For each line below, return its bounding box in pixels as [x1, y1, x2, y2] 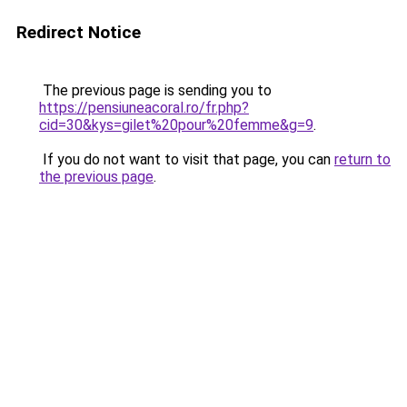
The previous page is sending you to [39, 82, 272, 99]
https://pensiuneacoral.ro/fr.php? [39, 99, 249, 116]
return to [334, 151, 391, 168]
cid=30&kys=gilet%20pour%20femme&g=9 [39, 116, 313, 134]
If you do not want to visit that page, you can [39, 151, 334, 168]
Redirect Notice [16, 22, 141, 43]
